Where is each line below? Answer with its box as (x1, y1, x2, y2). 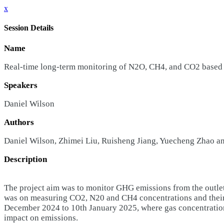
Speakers (4, 80, 37, 90)
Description (4, 154, 47, 164)
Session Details (4, 23, 53, 32)
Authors (4, 117, 34, 127)
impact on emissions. (4, 212, 78, 222)
